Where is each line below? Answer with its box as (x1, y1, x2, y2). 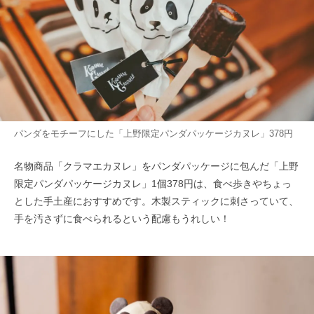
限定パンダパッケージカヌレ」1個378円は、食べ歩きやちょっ (14, 178, 292, 190)
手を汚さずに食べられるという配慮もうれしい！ (14, 213, 230, 225)
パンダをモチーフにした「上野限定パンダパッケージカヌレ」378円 (14, 128, 293, 139)
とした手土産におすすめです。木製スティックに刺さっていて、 (14, 196, 299, 207)
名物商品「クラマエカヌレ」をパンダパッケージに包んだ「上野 (14, 161, 299, 172)
